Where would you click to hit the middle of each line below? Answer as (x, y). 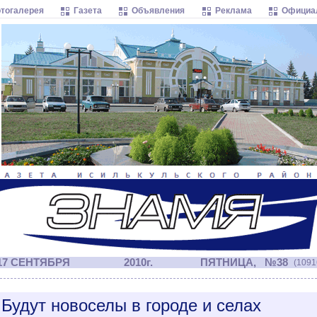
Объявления (158, 11)
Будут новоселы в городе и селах (131, 305)
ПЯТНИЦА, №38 (243, 263)
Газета (88, 11)
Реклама (234, 11)
